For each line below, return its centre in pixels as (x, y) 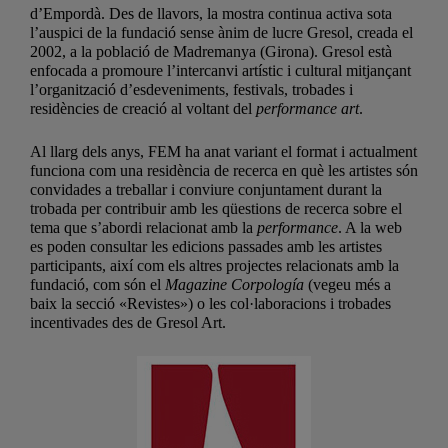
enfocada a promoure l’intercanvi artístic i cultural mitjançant (220, 70)
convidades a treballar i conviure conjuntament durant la (206, 189)
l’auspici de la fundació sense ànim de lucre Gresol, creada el (221, 32)
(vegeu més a (347, 284)
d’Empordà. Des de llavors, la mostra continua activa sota (211, 13)
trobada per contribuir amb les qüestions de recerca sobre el (216, 208)
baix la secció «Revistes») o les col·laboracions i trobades (210, 303)
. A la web (370, 227)
